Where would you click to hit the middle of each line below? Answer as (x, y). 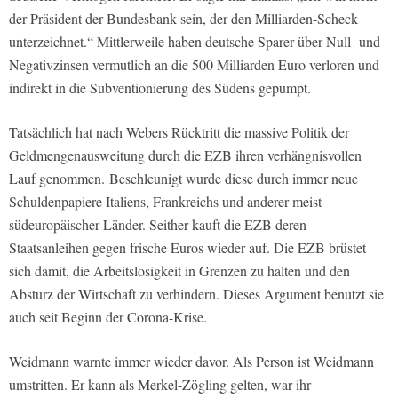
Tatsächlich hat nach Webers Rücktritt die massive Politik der (179, 132)
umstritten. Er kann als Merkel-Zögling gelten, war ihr (160, 385)
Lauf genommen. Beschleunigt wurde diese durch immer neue (183, 179)
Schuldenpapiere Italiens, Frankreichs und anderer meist (165, 202)
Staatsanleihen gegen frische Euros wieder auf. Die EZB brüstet (187, 248)
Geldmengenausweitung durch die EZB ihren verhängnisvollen (185, 155)
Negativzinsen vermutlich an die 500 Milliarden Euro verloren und (194, 65)
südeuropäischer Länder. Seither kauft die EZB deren (158, 225)
